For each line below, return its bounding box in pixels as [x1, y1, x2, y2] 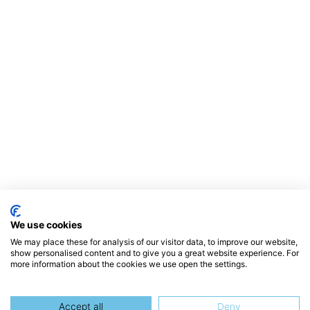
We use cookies [10, 219, 82, 230]
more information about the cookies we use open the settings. [10, 259, 247, 269]
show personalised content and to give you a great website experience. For [10, 248, 299, 258]
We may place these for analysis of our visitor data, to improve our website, [10, 237, 298, 247]
